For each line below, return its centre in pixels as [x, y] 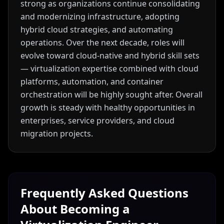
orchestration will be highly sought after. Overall [111, 94]
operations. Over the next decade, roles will [102, 42]
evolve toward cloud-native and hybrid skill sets [110, 55]
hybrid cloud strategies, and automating [97, 29]
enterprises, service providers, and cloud [97, 120]
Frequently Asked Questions [104, 193]
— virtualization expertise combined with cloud [109, 68]
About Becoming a [75, 209]
